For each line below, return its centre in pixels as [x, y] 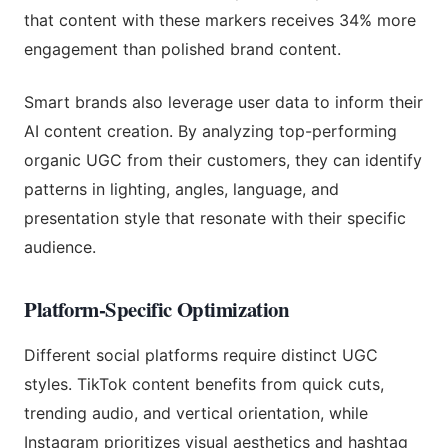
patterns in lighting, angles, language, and [181, 188]
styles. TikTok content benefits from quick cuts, [204, 383]
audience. [60, 246]
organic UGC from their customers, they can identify [223, 159]
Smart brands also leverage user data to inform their [223, 101]
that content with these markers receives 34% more [220, 19]
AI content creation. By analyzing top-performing [210, 130]
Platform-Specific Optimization [157, 308]
